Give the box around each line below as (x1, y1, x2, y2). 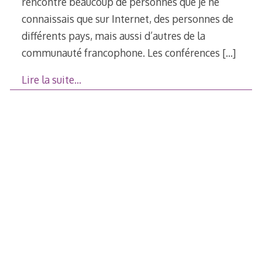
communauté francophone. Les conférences (21, 46, 222, 59)
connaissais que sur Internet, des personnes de (21, 12, 233, 25)
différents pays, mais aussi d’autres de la (21, 29, 205, 42)
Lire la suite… (21, 73, 81, 87)
